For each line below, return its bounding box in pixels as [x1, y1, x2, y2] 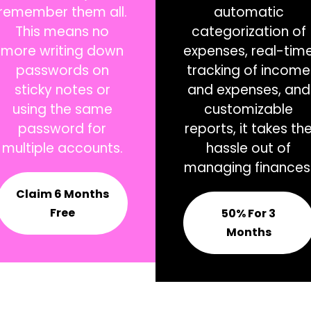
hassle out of [206, 138, 292, 158]
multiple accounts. [1, 138, 123, 158]
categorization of [191, 22, 306, 41]
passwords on [15, 60, 109, 80]
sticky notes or [14, 80, 110, 99]
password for [18, 119, 107, 138]
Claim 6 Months [15, 185, 109, 202]
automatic [213, 2, 284, 22]
